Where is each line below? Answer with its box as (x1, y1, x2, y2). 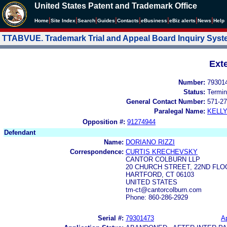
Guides (97, 18, 115, 23)
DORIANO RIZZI (126, 138, 175, 146)
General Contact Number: (126, 97, 205, 105)
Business (144, 18, 167, 23)
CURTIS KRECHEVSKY (126, 147, 198, 156)
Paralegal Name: (154, 107, 205, 115)
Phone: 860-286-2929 (126, 193, 188, 201)
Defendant (4, 128, 35, 136)
